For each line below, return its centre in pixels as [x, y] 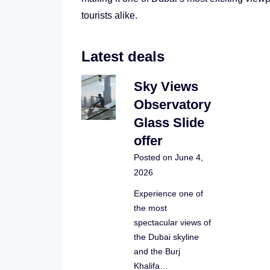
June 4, [189, 157]
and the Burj [157, 251]
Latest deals [123, 56]
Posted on [154, 157]
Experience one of [168, 193]
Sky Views [166, 86]
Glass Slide [169, 122]
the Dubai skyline [166, 237]
